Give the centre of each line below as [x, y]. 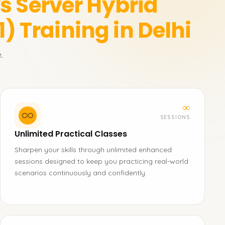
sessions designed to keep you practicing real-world [101, 161]
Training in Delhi [105, 30]
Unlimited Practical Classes [71, 134]
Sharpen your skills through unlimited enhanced [93, 150]
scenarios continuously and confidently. [81, 173]
